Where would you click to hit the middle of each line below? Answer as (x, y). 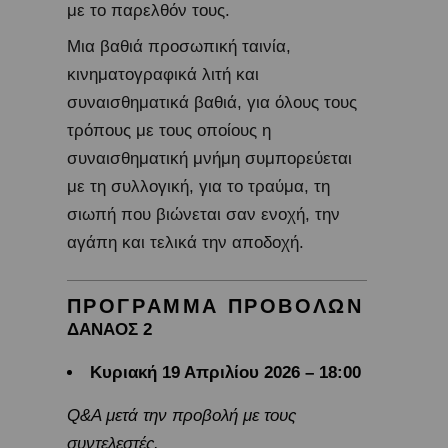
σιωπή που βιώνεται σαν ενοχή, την (203, 215)
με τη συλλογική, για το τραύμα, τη (198, 187)
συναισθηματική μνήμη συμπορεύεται (209, 159)
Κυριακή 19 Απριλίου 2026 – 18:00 (225, 373)
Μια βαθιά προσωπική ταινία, (178, 47)
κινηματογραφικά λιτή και (162, 75)
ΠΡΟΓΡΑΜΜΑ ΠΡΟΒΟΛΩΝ (215, 306)
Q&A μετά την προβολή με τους (181, 416)
